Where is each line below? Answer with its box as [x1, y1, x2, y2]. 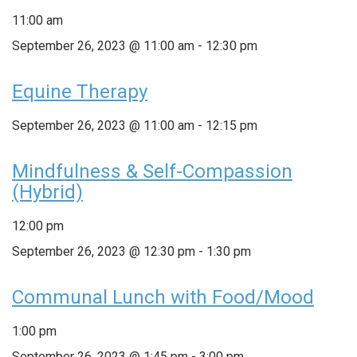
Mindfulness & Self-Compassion [12, 159, 292, 182]
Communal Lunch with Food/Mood [12, 285, 314, 308]
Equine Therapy [12, 80, 147, 103]
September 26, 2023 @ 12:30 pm [12, 243, 195, 259]
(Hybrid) [12, 180, 83, 203]
